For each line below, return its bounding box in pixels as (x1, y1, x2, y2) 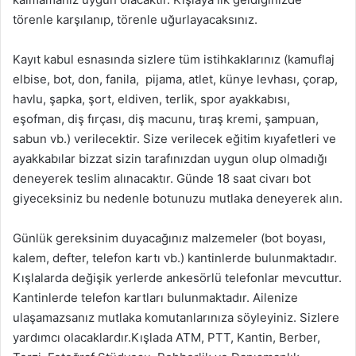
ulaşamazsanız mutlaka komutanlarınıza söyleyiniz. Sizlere (13, 309, 339, 325)
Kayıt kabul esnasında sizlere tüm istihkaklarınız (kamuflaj (13, 51, 335, 67)
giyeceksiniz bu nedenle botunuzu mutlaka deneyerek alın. (13, 190, 342, 206)
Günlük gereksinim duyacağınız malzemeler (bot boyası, (13, 230, 326, 246)
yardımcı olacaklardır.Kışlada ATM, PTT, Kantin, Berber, (13, 329, 320, 345)
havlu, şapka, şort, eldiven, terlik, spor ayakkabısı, (13, 91, 290, 106)
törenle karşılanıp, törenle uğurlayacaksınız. (13, 11, 257, 27)
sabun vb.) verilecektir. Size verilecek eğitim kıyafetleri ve (13, 130, 336, 146)
